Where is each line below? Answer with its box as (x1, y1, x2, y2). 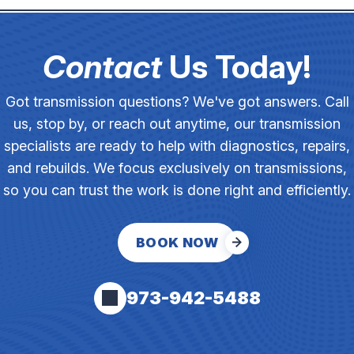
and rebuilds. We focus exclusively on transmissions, (7, 159, 347, 176)
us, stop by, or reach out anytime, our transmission (13, 115, 341, 132)
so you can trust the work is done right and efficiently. (3, 181, 351, 198)
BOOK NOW (135, 234, 219, 250)
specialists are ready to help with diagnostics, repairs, (4, 137, 350, 154)
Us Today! (162, 47, 311, 86)
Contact (43, 47, 162, 86)
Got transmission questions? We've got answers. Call (5, 92, 349, 110)
